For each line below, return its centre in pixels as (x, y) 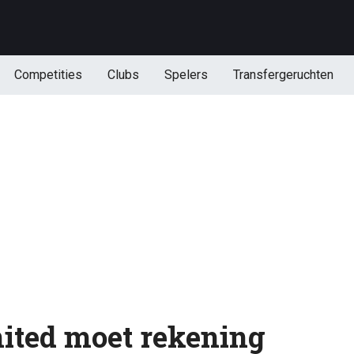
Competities (48, 75)
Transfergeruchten (283, 75)
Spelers (186, 75)
